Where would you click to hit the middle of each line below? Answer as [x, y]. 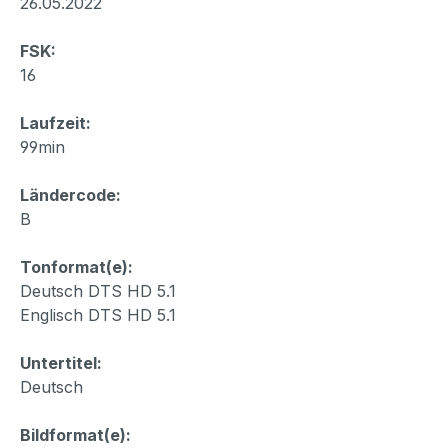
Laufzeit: [55, 122]
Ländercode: [70, 194]
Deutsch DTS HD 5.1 [98, 290]
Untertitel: [61, 362]
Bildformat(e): [75, 434]
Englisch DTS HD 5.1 [98, 314]
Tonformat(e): [76, 266]
